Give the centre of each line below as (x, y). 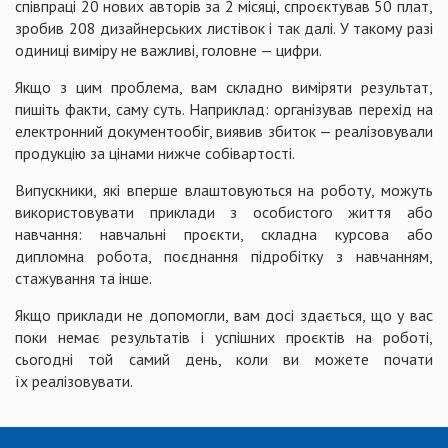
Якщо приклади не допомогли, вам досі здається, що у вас (224, 315)
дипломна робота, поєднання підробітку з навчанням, (224, 256)
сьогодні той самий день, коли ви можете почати (224, 359)
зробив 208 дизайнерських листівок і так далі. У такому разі (224, 28)
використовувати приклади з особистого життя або (224, 212)
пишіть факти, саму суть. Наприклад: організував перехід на (224, 109)
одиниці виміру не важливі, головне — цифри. (168, 50)
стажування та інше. (83, 278)
